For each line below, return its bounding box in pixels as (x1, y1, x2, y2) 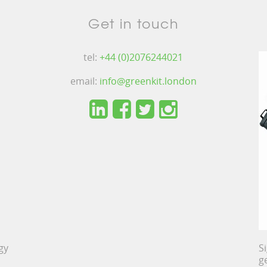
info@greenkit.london (99, 74, 197, 88)
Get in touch (88, 14, 179, 33)
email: (70, 74, 100, 88)
